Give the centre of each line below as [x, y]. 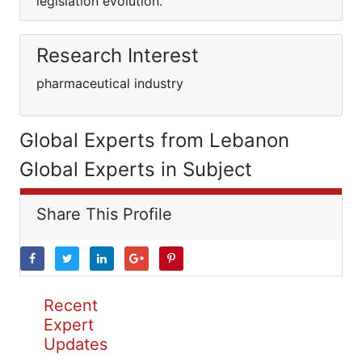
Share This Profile [104, 214]
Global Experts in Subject [136, 169]
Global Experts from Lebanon [154, 140]
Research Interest [118, 55]
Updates [76, 344]
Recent [71, 305]
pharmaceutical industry [110, 83]
